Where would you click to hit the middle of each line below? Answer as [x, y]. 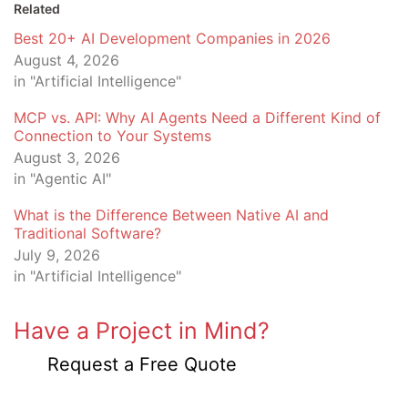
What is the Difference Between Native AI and [171, 214]
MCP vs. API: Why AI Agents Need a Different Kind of [197, 117]
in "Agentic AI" [62, 178]
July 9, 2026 [57, 255]
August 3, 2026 [67, 157]
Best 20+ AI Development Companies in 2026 [172, 38]
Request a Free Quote [142, 364]
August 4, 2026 [66, 60]
